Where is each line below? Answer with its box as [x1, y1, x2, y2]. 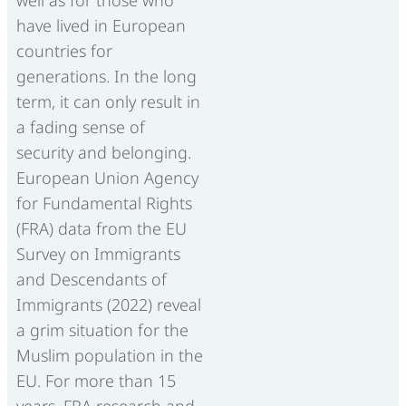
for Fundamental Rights [16, 191, 192, 214]
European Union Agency [16, 166, 198, 188]
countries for [16, 39, 112, 62]
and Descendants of [16, 267, 167, 290]
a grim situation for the [16, 318, 188, 341]
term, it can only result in [16, 90, 200, 112]
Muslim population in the [16, 343, 203, 366]
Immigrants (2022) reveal [16, 293, 201, 315]
